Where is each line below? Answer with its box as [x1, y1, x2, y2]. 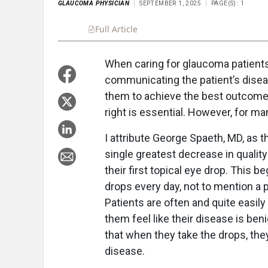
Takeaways [195, 23, 237, 35]
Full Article [95, 23, 138, 35]
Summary [147, 23, 185, 35]
